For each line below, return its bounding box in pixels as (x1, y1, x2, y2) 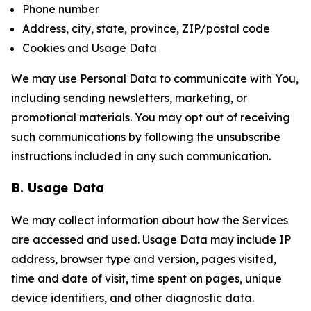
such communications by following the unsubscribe (11, 130, 280, 144)
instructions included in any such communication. (11, 149, 271, 163)
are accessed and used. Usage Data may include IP (11, 233, 291, 246)
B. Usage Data (11, 180, 104, 196)
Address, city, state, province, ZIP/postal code (22, 22, 270, 35)
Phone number (22, 2, 99, 16)
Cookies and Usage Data (22, 41, 157, 55)
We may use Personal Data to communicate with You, (11, 72, 299, 85)
